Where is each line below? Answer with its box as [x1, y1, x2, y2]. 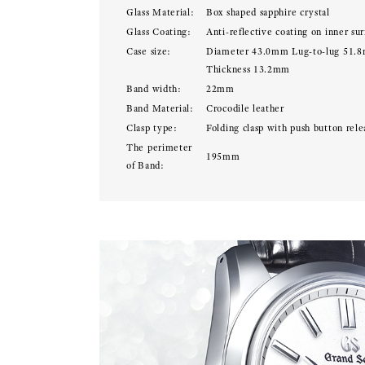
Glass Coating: [126, 26, 191, 37]
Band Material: [126, 103, 194, 114]
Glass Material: [126, 7, 195, 18]
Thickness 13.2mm [206, 64, 291, 75]
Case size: [126, 46, 171, 57]
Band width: [126, 83, 182, 95]
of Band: [126, 160, 165, 171]
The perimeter [126, 142, 193, 153]
